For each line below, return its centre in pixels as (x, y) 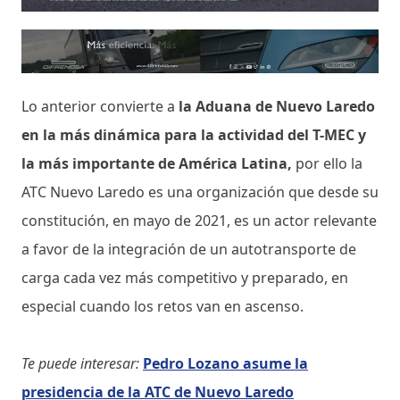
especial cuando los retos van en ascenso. (164, 306)
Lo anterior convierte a (98, 106)
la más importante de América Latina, (158, 163)
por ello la (329, 163)
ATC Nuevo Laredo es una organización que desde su (200, 192)
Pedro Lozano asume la (225, 363)
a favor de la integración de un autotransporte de (189, 249)
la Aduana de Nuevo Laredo (275, 106)
